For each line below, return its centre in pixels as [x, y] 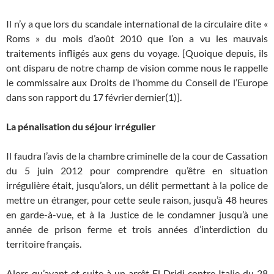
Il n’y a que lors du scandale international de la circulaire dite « [137, 24]
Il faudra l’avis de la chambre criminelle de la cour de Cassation [137, 156]
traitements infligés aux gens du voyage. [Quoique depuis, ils [137, 53]
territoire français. [44, 244]
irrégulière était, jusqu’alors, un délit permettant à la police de [137, 185]
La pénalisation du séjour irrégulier [81, 126]
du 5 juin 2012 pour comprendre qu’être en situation [137, 170]
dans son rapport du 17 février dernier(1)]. [94, 97]
